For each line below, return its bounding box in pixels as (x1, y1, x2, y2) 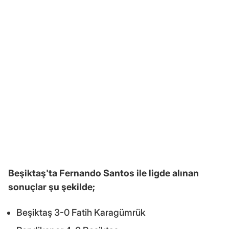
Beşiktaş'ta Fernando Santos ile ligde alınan (8, 168, 199, 179)
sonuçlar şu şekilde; (8, 181, 95, 193)
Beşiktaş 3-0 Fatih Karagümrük (16, 207, 146, 218)
